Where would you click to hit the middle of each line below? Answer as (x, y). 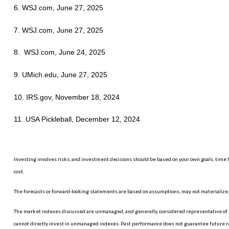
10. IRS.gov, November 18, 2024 (66, 97)
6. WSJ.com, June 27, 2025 (58, 8)
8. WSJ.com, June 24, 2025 (59, 52)
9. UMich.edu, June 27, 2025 (60, 75)
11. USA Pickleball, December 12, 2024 (77, 119)
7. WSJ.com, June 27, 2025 (58, 30)
